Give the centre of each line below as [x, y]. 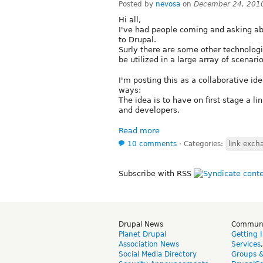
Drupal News [141, 224]
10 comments [152, 144]
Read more [139, 130]
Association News [149, 244]
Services [246, 244]
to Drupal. [137, 39]
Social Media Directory [158, 254]
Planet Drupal [142, 234]
